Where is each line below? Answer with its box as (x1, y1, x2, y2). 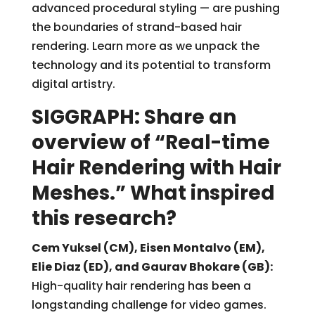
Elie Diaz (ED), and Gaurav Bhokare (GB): (31, 258, 273, 275)
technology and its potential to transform (31, 56, 271, 73)
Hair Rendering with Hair (31, 153, 281, 181)
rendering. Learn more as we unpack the (31, 37, 259, 54)
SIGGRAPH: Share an (31, 103, 236, 131)
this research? (31, 204, 176, 232)
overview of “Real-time (31, 128, 270, 156)
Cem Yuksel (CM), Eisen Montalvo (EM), (31, 239, 265, 256)
